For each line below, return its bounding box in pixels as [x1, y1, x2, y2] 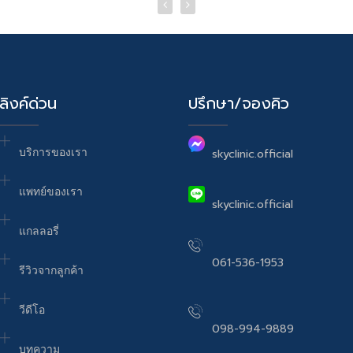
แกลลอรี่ [19, 224, 59, 237]
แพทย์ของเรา [19, 184, 83, 198]
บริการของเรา [19, 145, 87, 158]
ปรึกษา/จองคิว [188, 91, 289, 115]
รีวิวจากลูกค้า [19, 263, 84, 277]
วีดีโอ [19, 303, 45, 316]
